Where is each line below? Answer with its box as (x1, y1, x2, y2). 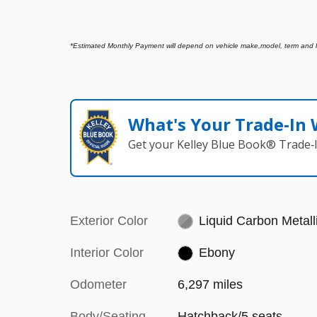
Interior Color (70, 245, 144, 260)
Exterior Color (70, 213, 148, 228)
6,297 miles (177, 277, 243, 292)
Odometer (70, 277, 127, 292)
